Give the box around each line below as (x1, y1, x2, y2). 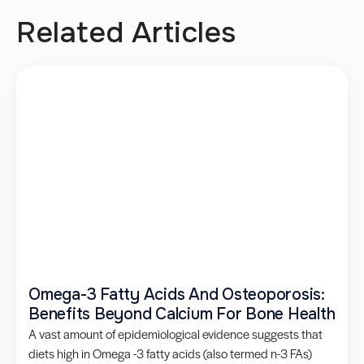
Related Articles (16, 13, 236, 51)
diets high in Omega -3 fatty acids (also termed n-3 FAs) (28, 344, 312, 362)
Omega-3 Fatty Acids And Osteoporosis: (28, 284, 325, 305)
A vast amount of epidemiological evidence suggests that (28, 324, 323, 342)
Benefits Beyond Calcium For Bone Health (28, 303, 336, 324)
